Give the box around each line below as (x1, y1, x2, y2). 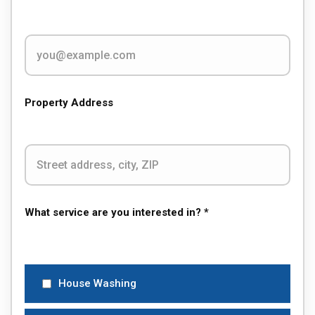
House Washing (58, 277, 136, 290)
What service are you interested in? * (25, 206, 209, 219)
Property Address (25, 96, 113, 109)
